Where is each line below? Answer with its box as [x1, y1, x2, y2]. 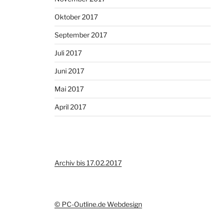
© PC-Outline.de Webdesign [54, 200, 142, 209]
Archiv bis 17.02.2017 [54, 159, 122, 167]
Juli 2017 [54, 49, 82, 57]
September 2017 [54, 31, 107, 39]
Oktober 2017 [54, 13, 98, 21]
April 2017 [54, 103, 86, 111]
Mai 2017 [54, 85, 84, 93]
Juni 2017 [54, 67, 84, 75]
